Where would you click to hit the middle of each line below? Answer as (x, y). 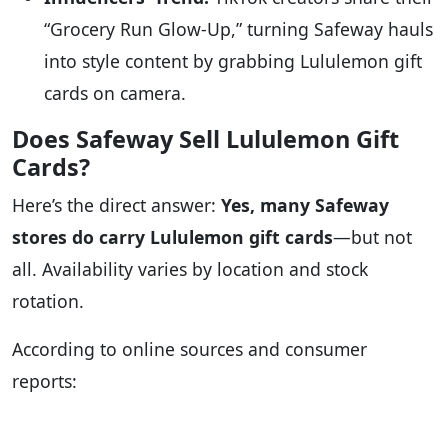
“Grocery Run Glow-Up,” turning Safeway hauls (238, 29)
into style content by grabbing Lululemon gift (233, 61)
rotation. (48, 301)
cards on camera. (115, 93)
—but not (372, 237)
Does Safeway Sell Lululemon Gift (205, 139)
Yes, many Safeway (305, 205)
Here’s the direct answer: (116, 205)
